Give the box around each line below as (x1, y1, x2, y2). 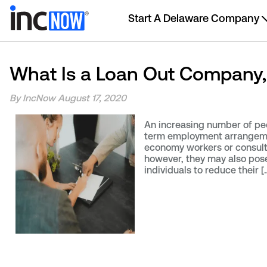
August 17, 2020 (58, 92, 126, 104)
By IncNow (10, 92, 55, 104)
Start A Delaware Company (128, 12, 259, 24)
